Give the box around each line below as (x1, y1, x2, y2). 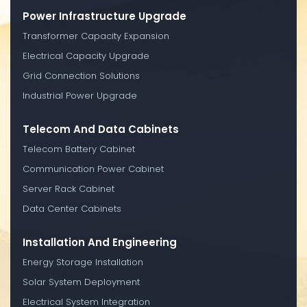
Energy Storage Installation (23, 255, 143, 269)
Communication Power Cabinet (23, 162, 164, 175)
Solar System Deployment (23, 275, 140, 288)
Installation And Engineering (23, 234, 177, 249)
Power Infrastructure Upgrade (23, 8, 186, 23)
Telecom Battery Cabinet (23, 142, 135, 156)
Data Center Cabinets (23, 201, 121, 215)
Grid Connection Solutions (23, 69, 140, 82)
